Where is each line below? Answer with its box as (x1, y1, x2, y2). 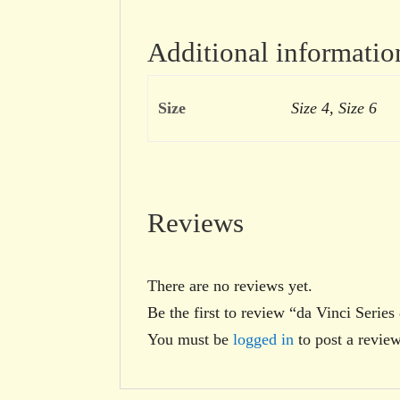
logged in (233, 329, 295, 348)
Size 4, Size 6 (290, 98, 377, 117)
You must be (147, 329, 234, 348)
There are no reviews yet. (147, 276, 313, 295)
